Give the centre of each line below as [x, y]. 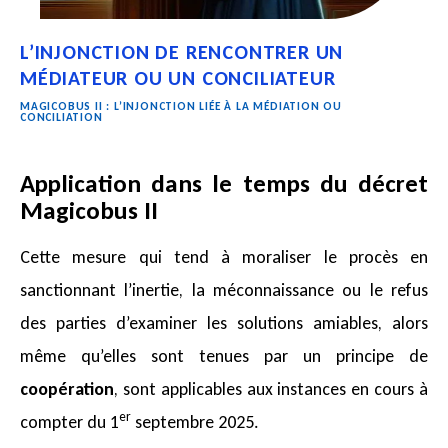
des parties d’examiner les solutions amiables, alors [224, 322]
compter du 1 [69, 421]
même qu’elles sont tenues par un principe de [224, 355]
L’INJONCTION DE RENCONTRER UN [182, 52]
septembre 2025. [195, 421]
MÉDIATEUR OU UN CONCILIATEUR [178, 78]
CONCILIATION [61, 117]
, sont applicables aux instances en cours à [271, 388]
